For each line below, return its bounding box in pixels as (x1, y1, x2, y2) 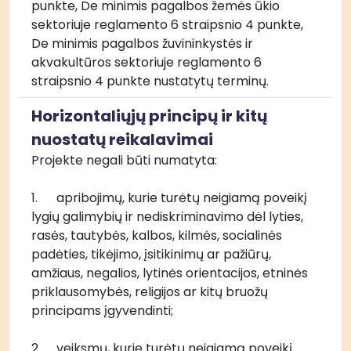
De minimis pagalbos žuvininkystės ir (31, 34, 253, 52)
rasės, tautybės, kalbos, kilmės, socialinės (31, 226, 282, 244)
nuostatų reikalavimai (31, 128, 213, 150)
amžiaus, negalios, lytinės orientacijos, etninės (31, 264, 308, 282)
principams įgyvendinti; (31, 302, 176, 320)
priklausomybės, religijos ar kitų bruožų (31, 283, 268, 301)
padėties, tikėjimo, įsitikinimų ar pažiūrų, (31, 245, 271, 263)
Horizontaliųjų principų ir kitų (31, 105, 267, 127)
